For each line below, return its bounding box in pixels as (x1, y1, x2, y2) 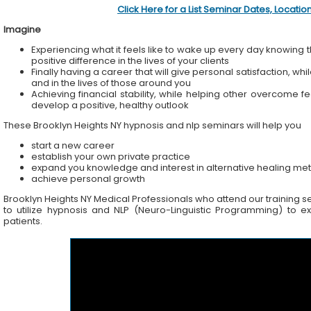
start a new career (31, 138, 115, 152)
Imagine (3, 22, 41, 36)
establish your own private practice (31, 149, 190, 163)
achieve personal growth (31, 171, 145, 185)
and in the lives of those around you (31, 76, 191, 90)
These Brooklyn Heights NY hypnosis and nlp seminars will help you (3, 118, 301, 132)
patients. (3, 214, 42, 228)
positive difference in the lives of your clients (31, 53, 229, 67)
